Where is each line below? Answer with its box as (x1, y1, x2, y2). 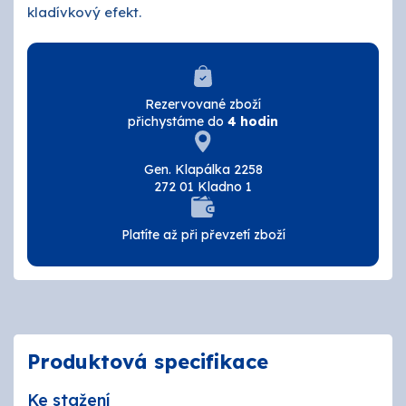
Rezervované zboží (145, 96, 261, 112)
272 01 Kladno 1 (154, 179, 252, 195)
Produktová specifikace (27, 349, 268, 374)
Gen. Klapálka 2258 (143, 161, 263, 178)
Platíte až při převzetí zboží (121, 227, 285, 243)
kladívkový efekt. (27, 4, 141, 21)
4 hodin (227, 113, 278, 130)
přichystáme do (128, 113, 227, 130)
